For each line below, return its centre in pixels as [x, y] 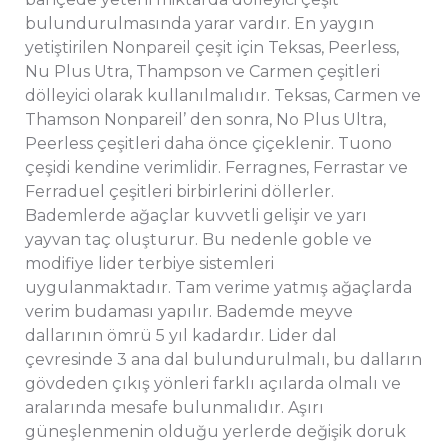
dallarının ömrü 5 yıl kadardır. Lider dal [181, 335]
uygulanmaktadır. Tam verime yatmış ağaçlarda [218, 287]
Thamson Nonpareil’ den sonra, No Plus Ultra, [205, 119]
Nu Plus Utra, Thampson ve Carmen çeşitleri [202, 71]
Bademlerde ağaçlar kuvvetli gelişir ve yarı [196, 215]
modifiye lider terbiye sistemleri [149, 263]
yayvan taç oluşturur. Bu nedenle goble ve [198, 239]
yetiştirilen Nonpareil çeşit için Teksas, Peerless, [212, 47]
